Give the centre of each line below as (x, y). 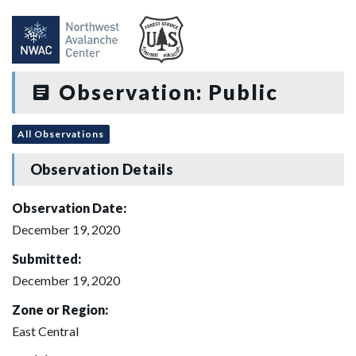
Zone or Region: (60, 309)
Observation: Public (165, 92)
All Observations (61, 133)
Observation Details (102, 170)
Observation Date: (69, 207)
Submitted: (46, 258)
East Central (45, 331)
